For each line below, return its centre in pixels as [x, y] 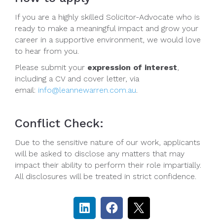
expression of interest [132, 67]
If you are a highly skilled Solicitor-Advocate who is [107, 17]
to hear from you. [47, 51]
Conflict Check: [59, 123]
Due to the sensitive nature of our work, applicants [108, 142]
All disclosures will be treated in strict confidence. [106, 176]
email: [26, 90]
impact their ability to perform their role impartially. [108, 165]
